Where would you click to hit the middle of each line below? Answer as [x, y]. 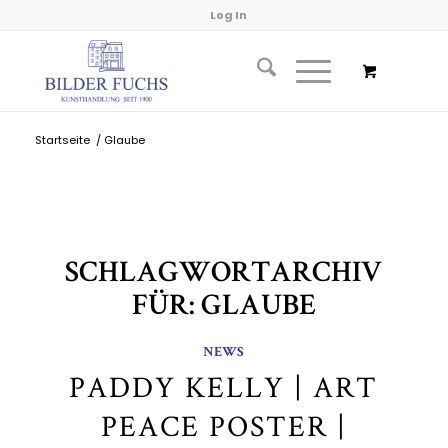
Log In [229, 15]
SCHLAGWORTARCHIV [224, 275]
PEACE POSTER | [223, 425]
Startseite [62, 140]
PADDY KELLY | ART [224, 386]
